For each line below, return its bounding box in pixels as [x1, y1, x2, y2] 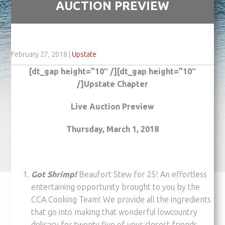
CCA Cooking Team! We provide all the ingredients [31, 194, 211, 204]
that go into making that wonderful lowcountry [31, 207, 198, 216]
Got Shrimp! [31, 169, 77, 179]
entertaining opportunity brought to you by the [31, 182, 200, 191]
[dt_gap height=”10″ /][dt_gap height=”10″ [29, 66, 196, 76]
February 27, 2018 [11, 50, 68, 58]
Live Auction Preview [71, 101, 154, 111]
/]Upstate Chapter [77, 79, 148, 88]
